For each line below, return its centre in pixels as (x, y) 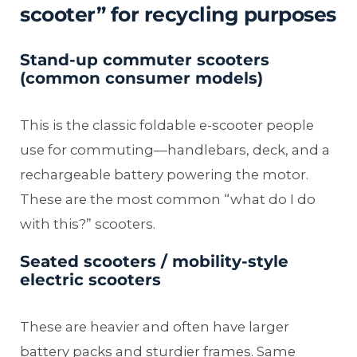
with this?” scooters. (88, 224)
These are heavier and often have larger (155, 327)
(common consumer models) (141, 78)
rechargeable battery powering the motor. (164, 175)
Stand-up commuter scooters (145, 60)
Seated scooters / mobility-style (154, 262)
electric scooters (90, 280)
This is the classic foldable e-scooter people (167, 126)
